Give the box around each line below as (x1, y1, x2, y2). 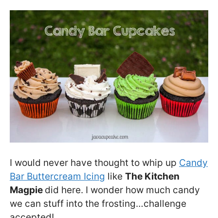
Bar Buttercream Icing (10, 171, 105, 182)
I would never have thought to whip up (10, 157, 179, 169)
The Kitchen (125, 171, 180, 182)
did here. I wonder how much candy (45, 184, 200, 196)
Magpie (10, 184, 45, 196)
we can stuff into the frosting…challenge (10, 198, 186, 210)
